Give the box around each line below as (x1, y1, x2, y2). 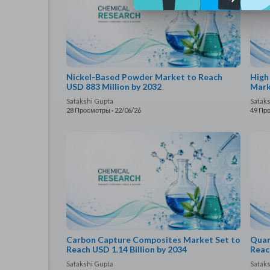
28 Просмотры (66, 106, 110, 115)
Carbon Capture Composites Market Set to (66, 234, 240, 245)
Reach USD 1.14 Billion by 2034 (66, 244, 187, 255)
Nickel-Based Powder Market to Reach (66, 72, 222, 83)
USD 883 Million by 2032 (66, 81, 162, 92)
